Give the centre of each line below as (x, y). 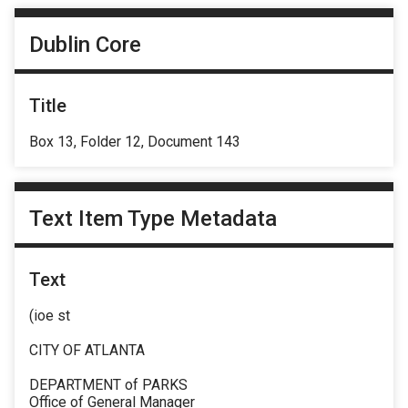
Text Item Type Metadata (153, 219)
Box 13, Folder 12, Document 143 (135, 141)
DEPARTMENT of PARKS (108, 385)
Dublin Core (85, 44)
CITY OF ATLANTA (87, 351)
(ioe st (50, 316)
